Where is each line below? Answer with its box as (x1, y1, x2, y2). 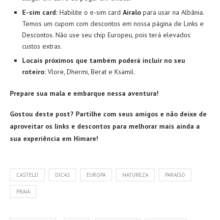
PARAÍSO (165, 171, 185, 178)
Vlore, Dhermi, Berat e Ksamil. (46, 67, 135, 76)
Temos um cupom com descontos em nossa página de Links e (22, 19, 204, 28)
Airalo (123, 7, 141, 17)
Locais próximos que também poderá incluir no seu (22, 55, 185, 65)
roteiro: (22, 67, 46, 76)
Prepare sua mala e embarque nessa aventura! (10, 88, 159, 98)
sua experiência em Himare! (10, 134, 98, 143)
